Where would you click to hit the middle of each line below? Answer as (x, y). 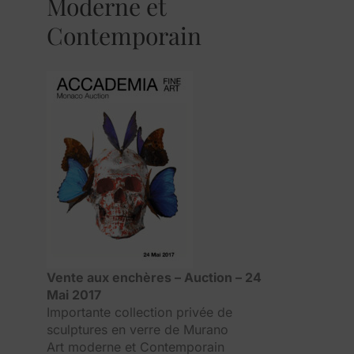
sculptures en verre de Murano (137, 329)
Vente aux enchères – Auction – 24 (154, 277)
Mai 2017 (74, 294)
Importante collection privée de (139, 312)
